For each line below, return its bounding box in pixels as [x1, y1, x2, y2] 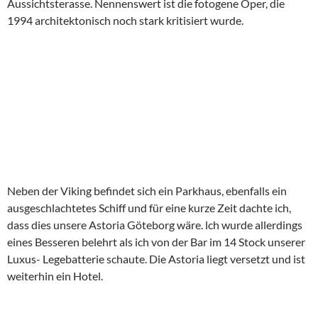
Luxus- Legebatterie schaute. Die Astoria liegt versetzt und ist [7, 252, 305, 265]
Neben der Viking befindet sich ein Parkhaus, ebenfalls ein [7, 184, 287, 197]
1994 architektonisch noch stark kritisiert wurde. [7, 13, 243, 27]
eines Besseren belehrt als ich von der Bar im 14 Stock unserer [7, 235, 305, 248]
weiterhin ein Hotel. [7, 269, 103, 283]
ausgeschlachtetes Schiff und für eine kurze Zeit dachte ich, [7, 201, 291, 214]
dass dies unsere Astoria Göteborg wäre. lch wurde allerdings [7, 218, 302, 231]
